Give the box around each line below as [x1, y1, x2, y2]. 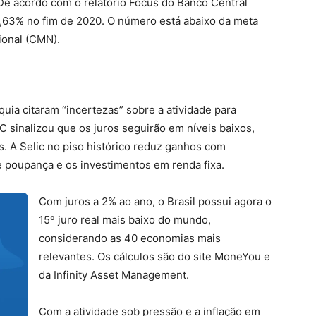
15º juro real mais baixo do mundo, [39, 213, 211, 226]
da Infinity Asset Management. [39, 268, 189, 281]
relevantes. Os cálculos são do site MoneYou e [39, 250, 270, 263]
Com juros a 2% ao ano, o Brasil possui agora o [39, 195, 272, 208]
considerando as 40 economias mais [39, 231, 221, 245]
